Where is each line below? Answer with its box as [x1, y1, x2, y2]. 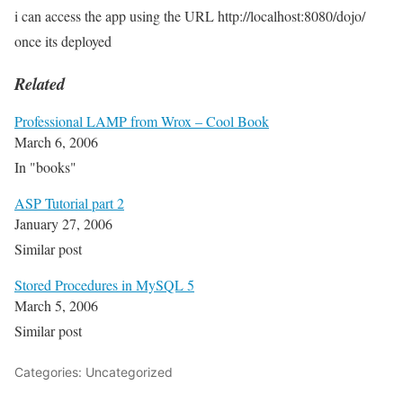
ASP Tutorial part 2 [14, 193, 124, 213]
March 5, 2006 [14, 296, 98, 316]
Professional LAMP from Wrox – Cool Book [14, 112, 269, 131]
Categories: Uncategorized [14, 364, 173, 381]
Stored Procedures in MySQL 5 [14, 275, 194, 295]
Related [14, 71, 65, 95]
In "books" [14, 157, 76, 177]
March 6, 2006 [14, 132, 98, 152]
